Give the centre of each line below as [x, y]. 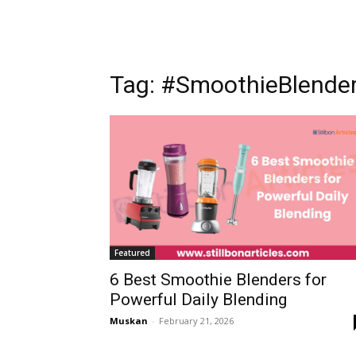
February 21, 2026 [196, 321]
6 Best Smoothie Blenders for [218, 280]
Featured [132, 253]
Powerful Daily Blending [198, 300]
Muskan [129, 321]
